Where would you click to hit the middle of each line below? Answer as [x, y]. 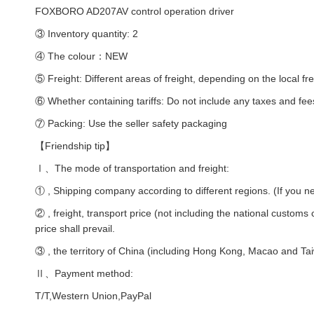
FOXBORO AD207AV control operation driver [135, 12]
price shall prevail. [75, 229]
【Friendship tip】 [75, 146]
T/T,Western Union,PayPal [93, 296]
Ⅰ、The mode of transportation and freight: [132, 169]
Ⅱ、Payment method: [84, 274]
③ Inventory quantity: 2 [87, 34]
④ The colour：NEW [81, 56]
